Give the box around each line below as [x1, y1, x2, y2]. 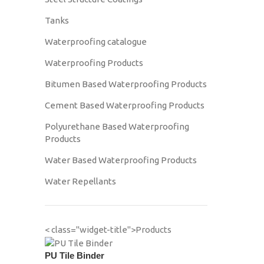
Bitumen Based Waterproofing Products [45, 79, 207, 89]
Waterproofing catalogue [45, 37, 147, 47]
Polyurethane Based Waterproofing [45, 121, 189, 131]
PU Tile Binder [45, 250, 104, 260]
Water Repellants [45, 176, 116, 186]
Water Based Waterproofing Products [45, 155, 197, 165]
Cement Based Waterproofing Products [45, 100, 204, 110]
